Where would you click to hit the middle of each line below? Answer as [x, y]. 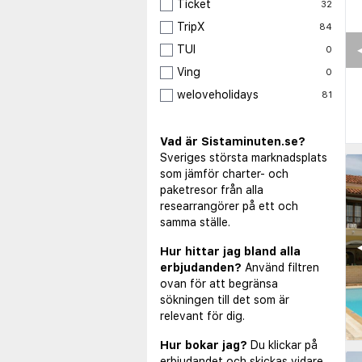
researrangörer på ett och [229, 206]
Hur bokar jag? [204, 345]
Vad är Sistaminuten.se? [233, 142]
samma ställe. [195, 223]
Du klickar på [284, 345]
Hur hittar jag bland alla [230, 252]
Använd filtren [282, 268]
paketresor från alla [212, 190]
